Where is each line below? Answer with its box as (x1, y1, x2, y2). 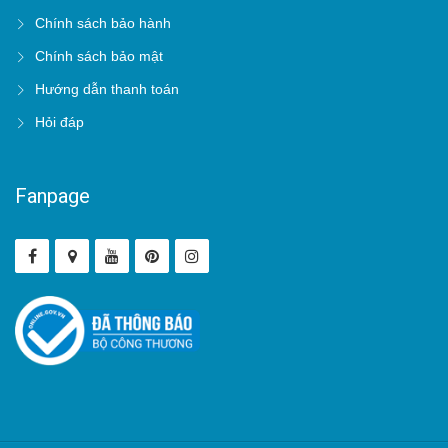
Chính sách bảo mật (35, 48, 163, 64)
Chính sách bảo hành (35, 15, 171, 31)
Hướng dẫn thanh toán (35, 81, 179, 97)
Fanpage (15, 184, 90, 208)
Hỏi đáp (35, 114, 84, 130)
